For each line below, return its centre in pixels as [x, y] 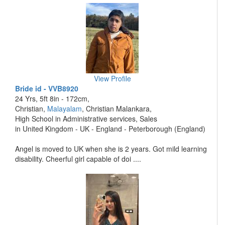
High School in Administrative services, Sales [86, 119]
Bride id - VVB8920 [47, 88]
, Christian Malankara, [117, 108]
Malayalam [65, 108]
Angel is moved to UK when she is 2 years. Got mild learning [111, 149]
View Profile [112, 78]
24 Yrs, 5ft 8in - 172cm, [52, 98]
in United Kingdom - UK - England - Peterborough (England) [110, 129]
